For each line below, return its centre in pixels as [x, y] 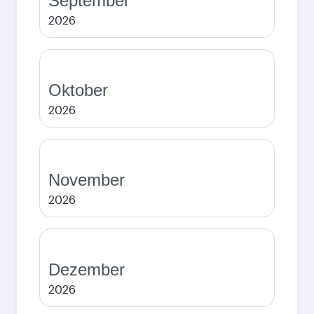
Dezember [87, 269]
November [87, 180]
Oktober [78, 90]
